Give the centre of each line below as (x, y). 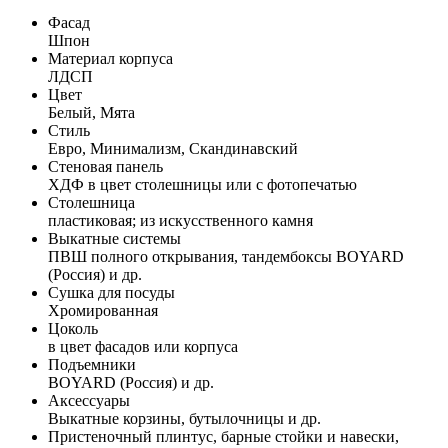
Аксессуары (89, 400)
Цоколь (73, 328)
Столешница (91, 202)
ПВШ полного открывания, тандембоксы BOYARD (226, 256)
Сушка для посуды (111, 292)
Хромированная (103, 310)
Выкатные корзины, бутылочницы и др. (184, 418)
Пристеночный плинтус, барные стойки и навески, (223, 436)
